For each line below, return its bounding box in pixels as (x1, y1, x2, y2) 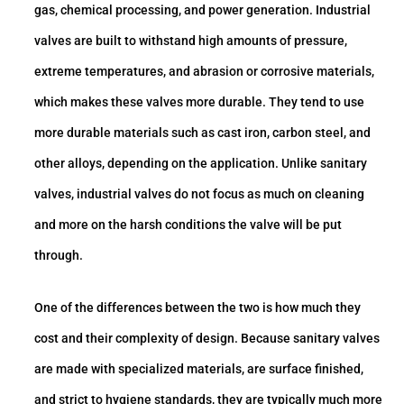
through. (34, 247, 83, 262)
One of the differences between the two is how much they (34, 299, 361, 315)
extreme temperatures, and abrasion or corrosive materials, (34, 63, 374, 78)
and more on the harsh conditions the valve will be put (34, 216, 342, 232)
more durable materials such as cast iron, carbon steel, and (34, 124, 371, 140)
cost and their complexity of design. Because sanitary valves (34, 330, 380, 345)
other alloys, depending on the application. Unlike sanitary (34, 155, 367, 170)
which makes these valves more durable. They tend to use (34, 94, 364, 109)
